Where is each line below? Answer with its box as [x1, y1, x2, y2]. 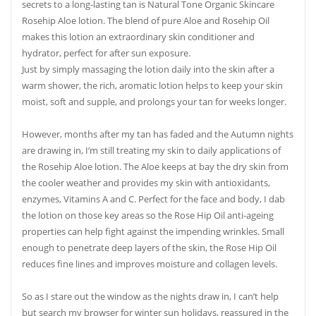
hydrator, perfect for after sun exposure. [22, 47, 190, 60]
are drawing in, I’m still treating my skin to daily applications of [22, 145, 281, 157]
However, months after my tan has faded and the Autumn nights [22, 128, 293, 141]
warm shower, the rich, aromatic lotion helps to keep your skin [22, 80, 283, 92]
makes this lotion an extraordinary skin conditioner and [22, 31, 255, 44]
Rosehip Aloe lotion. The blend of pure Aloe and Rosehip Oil [22, 15, 269, 28]
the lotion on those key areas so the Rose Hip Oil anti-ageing [22, 209, 274, 222]
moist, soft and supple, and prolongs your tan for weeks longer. [22, 96, 286, 109]
